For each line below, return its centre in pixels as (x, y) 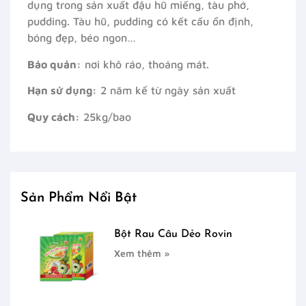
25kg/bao (106, 116)
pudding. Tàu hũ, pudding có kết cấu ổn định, (140, 22)
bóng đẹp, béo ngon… (82, 38)
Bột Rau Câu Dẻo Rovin (173, 235)
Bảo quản (52, 64)
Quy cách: (54, 116)
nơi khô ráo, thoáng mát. (145, 64)
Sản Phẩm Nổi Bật (79, 198)
